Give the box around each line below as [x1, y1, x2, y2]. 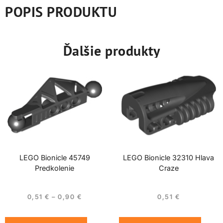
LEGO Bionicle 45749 [19, 153, 90, 162]
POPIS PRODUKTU [5, 2, 117, 21]
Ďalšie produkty [63, 41, 160, 60]
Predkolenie [35, 164, 74, 173]
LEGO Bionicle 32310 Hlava [123, 153, 214, 162]
